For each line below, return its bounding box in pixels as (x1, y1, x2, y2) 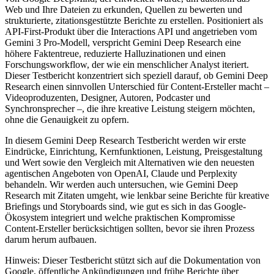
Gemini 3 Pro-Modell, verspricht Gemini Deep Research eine (5, 37, 241, 48)
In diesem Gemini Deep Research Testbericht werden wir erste (5, 135, 246, 146)
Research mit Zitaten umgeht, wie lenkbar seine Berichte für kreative (5, 190, 269, 201)
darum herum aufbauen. (5, 234, 97, 245)
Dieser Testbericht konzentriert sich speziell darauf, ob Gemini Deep (5, 70, 268, 81)
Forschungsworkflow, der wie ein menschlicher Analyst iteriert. (5, 59, 249, 70)
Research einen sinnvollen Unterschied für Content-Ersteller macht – (5, 81, 269, 92)
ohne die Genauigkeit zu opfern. (5, 114, 129, 125)
